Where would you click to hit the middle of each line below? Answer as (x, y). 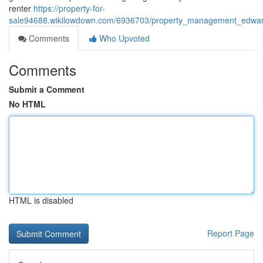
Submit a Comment (47, 89)
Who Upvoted (123, 38)
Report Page (231, 233)
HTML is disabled (41, 200)
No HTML (27, 104)
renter (21, 8)
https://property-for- (69, 8)
